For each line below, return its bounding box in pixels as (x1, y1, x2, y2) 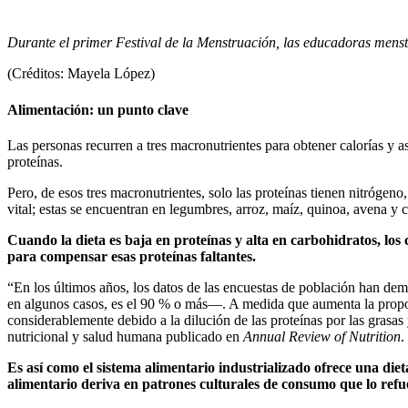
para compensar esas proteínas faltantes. (7, 248, 256, 264)
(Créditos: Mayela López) (7, 66, 155, 82)
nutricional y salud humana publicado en (7, 328, 243, 344)
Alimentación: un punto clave (7, 101, 189, 117)
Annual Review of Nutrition (243, 328, 401, 344)
